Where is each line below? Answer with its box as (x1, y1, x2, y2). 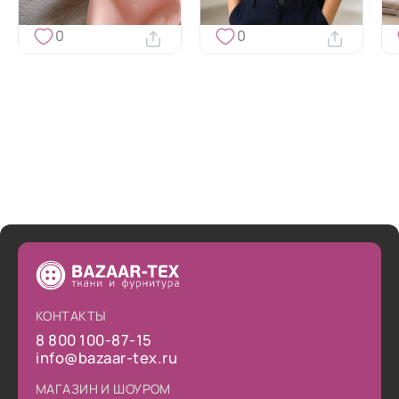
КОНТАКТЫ (36, 307, 107, 324)
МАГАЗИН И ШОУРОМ (36, 380, 171, 397)
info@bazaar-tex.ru (36, 347, 178, 368)
